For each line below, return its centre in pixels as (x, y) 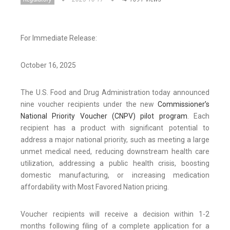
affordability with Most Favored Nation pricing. (96, 187)
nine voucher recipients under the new (89, 104)
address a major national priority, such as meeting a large (115, 140)
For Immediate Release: (59, 38)
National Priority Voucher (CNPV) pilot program (104, 116)
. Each (198, 116)
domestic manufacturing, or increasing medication (115, 175)
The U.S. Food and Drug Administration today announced (115, 93)
